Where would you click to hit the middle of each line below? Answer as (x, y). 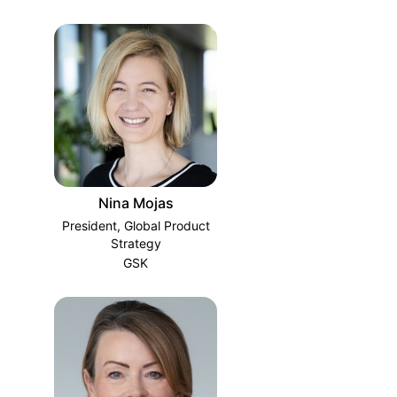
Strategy (136, 244)
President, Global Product (136, 226)
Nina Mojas (136, 203)
